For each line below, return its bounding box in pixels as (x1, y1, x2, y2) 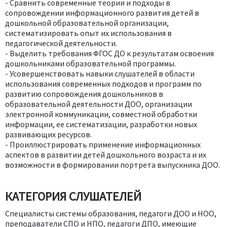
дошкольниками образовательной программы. (5, 58, 176, 68)
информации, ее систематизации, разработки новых (5, 119, 197, 129)
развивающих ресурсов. (5, 129, 92, 139)
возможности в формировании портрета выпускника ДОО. (5, 159, 220, 170)
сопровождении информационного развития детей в (5, 7, 199, 18)
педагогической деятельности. (5, 37, 117, 48)
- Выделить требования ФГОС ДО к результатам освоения (5, 48, 214, 58)
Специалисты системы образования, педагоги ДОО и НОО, (5, 208, 216, 218)
